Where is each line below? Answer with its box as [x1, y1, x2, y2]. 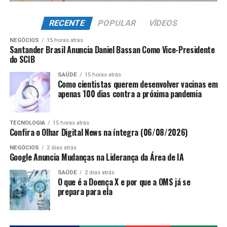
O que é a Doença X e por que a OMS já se [57, 176, 191, 188]
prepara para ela [57, 185, 112, 198]
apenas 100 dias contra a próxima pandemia [57, 88, 202, 100]
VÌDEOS [148, 18, 179, 28]
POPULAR [97, 18, 138, 28]
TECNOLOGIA [9, 120, 45, 127]
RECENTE [48, 18, 87, 28]
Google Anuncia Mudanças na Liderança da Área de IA [9, 151, 184, 164]
